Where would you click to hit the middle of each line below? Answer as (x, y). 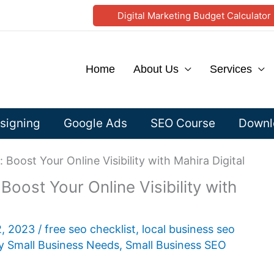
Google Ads (95, 123)
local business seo (188, 229)
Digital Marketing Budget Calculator (194, 15)
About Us (156, 69)
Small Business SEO (176, 245)
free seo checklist (90, 229)
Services (231, 69)
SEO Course (183, 123)
